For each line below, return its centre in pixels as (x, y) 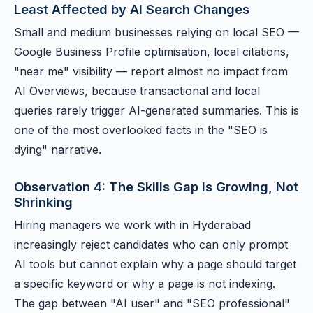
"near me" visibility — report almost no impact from (151, 71)
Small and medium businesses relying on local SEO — (156, 32)
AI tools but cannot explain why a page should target (155, 264)
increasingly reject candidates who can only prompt (151, 245)
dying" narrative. (58, 150)
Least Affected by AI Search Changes (132, 9)
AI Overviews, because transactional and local (137, 91)
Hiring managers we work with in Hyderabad (132, 225)
